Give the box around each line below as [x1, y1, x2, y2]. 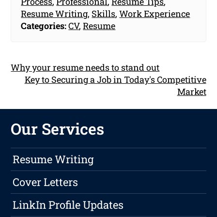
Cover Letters [13, 175, 78, 189]
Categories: [21, 20, 67, 32]
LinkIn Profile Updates [13, 198, 124, 212]
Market [177, 86, 206, 98]
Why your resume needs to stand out [11, 62, 160, 74]
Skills [92, 8, 116, 20]
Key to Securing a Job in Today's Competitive [24, 74, 206, 86]
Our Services [11, 118, 105, 139]
